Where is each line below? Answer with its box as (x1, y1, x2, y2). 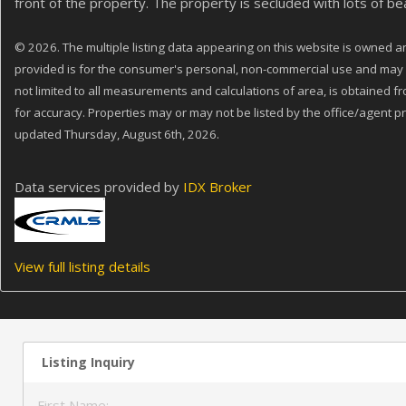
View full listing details (14, 257, 150, 275)
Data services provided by (14, 178, 183, 196)
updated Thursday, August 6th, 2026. (14, 126, 219, 142)
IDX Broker (183, 178, 252, 196)
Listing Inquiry (42, 353, 135, 371)
